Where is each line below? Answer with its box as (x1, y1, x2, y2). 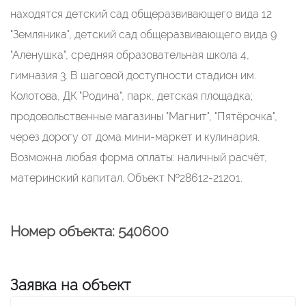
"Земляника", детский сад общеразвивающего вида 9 (10, 28, 277, 41)
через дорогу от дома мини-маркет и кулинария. (10, 130, 260, 143)
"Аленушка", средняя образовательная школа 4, (10, 48, 249, 61)
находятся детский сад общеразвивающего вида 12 (10, 8, 272, 20)
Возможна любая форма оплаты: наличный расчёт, (10, 151, 267, 164)
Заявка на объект (10, 276, 130, 294)
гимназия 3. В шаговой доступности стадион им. (10, 69, 256, 82)
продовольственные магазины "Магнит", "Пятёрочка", (10, 110, 277, 123)
